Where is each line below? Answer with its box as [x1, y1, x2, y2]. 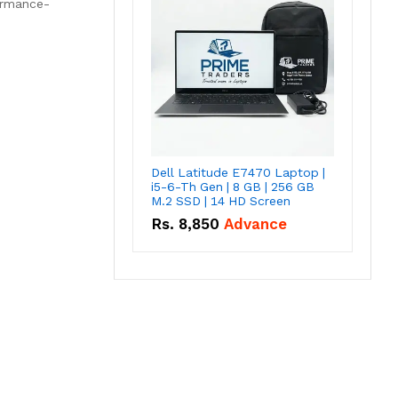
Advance [224, 215, 287, 234]
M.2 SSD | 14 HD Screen [151, 194, 291, 209]
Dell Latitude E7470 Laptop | [151, 165, 325, 180]
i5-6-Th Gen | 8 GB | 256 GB [151, 179, 315, 195]
